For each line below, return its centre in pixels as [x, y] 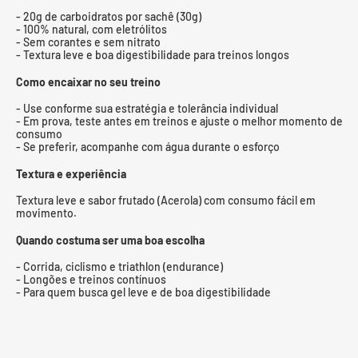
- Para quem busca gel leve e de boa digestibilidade [143, 292]
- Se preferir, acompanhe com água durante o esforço [148, 147]
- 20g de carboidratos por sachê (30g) [109, 16]
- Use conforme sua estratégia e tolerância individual [147, 108]
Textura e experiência [71, 174]
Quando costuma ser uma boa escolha [110, 240]
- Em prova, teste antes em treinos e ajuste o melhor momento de [179, 121]
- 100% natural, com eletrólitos [91, 29]
